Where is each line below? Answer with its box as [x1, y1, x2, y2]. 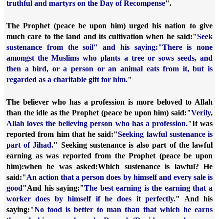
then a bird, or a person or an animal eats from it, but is [6, 65, 213, 73]
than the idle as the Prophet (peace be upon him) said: [6, 109, 187, 117]
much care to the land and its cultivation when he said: [6, 32, 193, 41]
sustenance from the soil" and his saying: [6, 43, 158, 51]
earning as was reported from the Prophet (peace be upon [6, 152, 213, 160]
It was [192, 119, 213, 128]
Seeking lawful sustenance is [118, 130, 213, 138]
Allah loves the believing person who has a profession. [6, 119, 188, 128]
